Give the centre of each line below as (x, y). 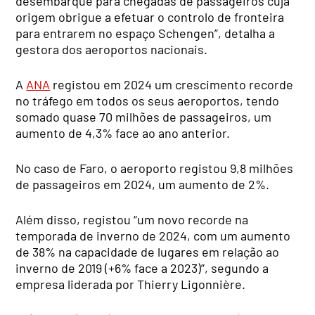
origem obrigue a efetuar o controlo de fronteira (150, 17)
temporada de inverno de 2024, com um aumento (153, 236)
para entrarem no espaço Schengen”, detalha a (146, 33)
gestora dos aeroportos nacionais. (112, 50)
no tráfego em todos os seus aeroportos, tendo (148, 101)
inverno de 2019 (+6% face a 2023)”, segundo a (142, 268)
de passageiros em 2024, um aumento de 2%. (143, 185)
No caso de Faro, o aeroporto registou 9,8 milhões (155, 168)
